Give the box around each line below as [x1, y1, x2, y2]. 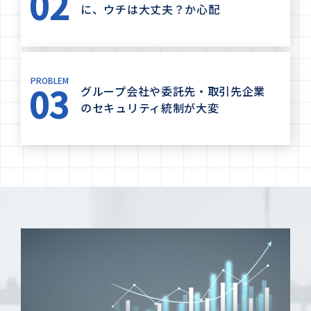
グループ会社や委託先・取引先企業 [81, 83, 266, 100]
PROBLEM [30, 74, 69, 87]
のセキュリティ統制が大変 [81, 99, 219, 117]
